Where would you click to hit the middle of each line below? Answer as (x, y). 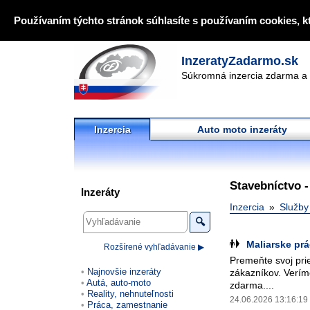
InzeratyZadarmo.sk (240, 61)
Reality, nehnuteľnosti (130, 293)
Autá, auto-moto (119, 282)
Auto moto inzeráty (242, 129)
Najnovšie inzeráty (124, 271)
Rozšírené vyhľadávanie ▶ (154, 247)
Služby (294, 207)
